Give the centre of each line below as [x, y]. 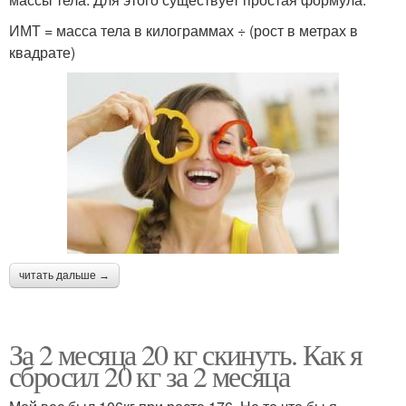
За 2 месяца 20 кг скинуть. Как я [186, 353]
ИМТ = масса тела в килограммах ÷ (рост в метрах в [184, 30]
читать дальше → [64, 275]
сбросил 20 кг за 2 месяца [149, 375]
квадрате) [42, 52]
